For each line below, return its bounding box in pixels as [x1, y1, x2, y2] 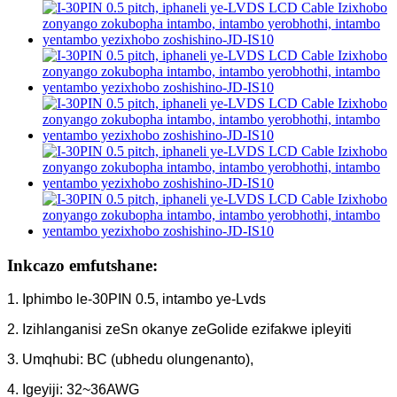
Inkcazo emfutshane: [7, 255, 158, 275]
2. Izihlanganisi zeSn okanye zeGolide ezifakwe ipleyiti [7, 322, 352, 338]
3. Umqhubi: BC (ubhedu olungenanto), [7, 352, 253, 368]
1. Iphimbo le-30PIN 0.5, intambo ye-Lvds [7, 292, 266, 307]
